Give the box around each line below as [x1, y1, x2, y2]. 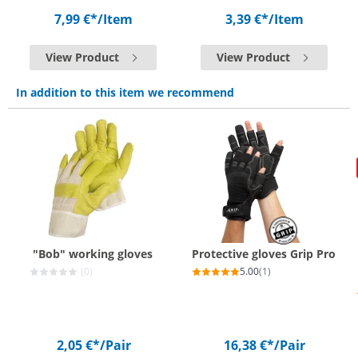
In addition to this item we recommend [16, 84, 234, 100]
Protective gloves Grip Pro [192, 246, 336, 261]
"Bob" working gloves [33, 246, 153, 261]
